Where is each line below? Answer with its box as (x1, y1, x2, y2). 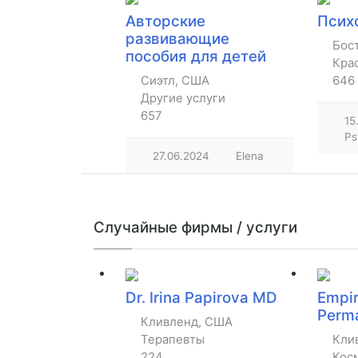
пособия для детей (125, 47, 266, 66)
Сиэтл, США (141, 73, 209, 89)
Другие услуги (141, 90, 225, 106)
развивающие (125, 30, 229, 49)
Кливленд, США (141, 314, 233, 330)
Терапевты (141, 332, 205, 348)
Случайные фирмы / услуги (93, 217, 297, 237)
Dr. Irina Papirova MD (125, 288, 277, 308)
